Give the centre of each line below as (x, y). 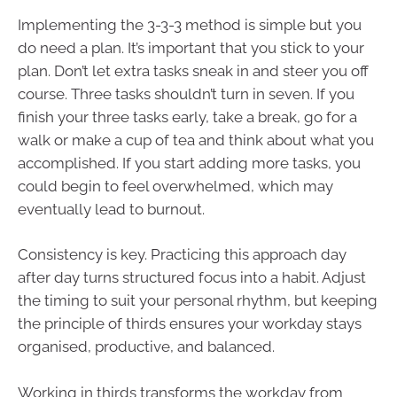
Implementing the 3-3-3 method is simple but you (190, 24)
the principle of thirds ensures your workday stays (190, 324)
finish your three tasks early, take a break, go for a (187, 117)
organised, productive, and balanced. (146, 347)
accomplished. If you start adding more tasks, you (189, 163)
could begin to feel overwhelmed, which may (175, 186)
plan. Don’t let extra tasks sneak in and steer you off (193, 70)
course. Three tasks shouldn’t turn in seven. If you (186, 93)
